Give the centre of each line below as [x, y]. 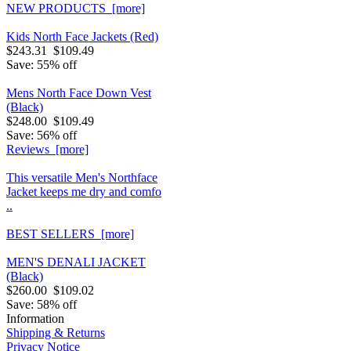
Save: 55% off [42, 65]
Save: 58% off [42, 304]
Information [35, 318]
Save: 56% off [42, 135]
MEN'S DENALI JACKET [76, 262]
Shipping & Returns [56, 333]
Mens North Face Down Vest [79, 93]
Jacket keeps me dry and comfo [84, 192]
